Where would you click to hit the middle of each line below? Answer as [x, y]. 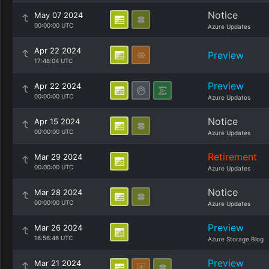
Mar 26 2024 [58, 228]
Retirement [232, 157]
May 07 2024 [59, 15]
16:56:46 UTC [53, 238]
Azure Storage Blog [236, 239]
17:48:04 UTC [53, 61]
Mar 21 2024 [58, 263]
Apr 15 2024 [57, 121]
